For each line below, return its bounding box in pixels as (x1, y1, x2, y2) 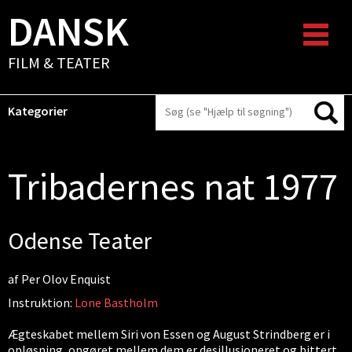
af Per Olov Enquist (8, 271, 111, 287)
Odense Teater (8, 225, 152, 255)
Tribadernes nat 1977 (8, 163, 338, 210)
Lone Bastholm (72, 295, 158, 310)
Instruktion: (8, 295, 72, 310)
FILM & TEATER (8, 53, 110, 72)
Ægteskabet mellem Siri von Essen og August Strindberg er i (8, 326, 330, 342)
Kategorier (8, 103, 68, 119)
